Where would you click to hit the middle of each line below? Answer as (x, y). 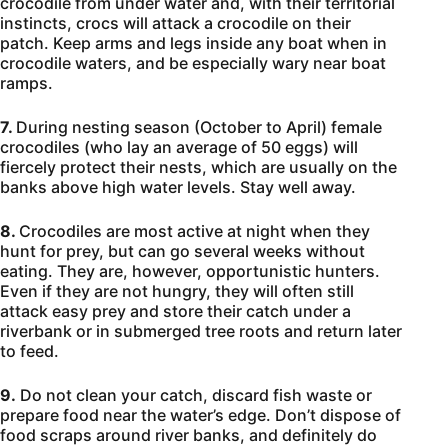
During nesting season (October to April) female (199, 126)
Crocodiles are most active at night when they (194, 230)
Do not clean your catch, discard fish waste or (194, 394)
